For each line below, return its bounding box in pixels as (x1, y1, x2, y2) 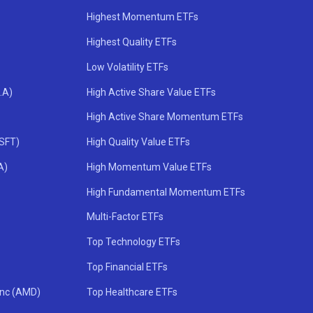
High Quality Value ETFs (87, 136, 191, 148)
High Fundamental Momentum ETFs (87, 186, 246, 198)
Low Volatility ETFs (87, 61, 169, 73)
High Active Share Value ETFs (87, 86, 217, 98)
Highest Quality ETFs (87, 36, 177, 48)
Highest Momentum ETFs (87, 11, 199, 23)
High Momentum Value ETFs (87, 161, 212, 173)
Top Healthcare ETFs (87, 286, 178, 298)
